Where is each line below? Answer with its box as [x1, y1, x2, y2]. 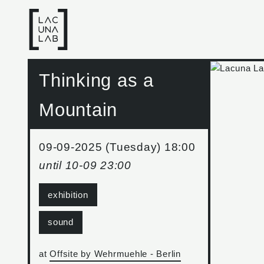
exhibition [48, 189, 88, 200]
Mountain [39, 99, 117, 120]
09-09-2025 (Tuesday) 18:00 [39, 141, 196, 153]
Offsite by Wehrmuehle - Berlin [49, 249, 181, 259]
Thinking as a [39, 70, 154, 91]
